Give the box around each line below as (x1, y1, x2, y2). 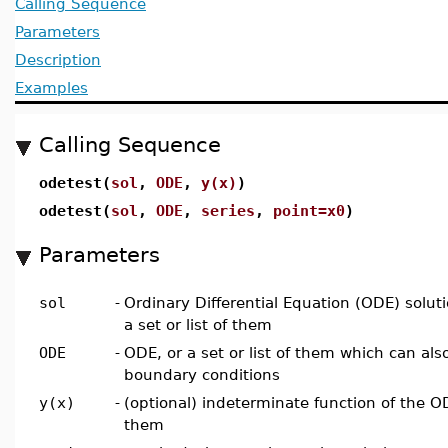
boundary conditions (124, 366, 280, 383)
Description (15, 51, 101, 68)
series (201, 202, 255, 219)
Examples (15, 79, 88, 96)
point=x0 (273, 202, 345, 219)
